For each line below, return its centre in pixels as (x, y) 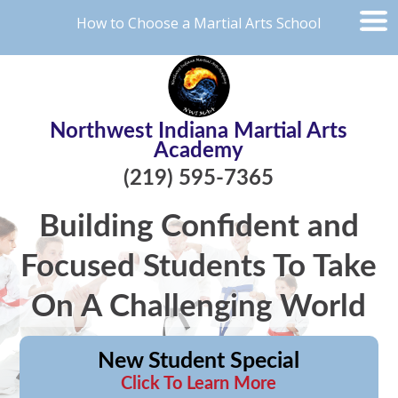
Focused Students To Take (199, 267)
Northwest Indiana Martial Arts (199, 131)
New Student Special (199, 361)
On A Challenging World (199, 307)
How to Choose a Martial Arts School (199, 23)
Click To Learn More (199, 384)
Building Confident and (199, 227)
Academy (199, 151)
